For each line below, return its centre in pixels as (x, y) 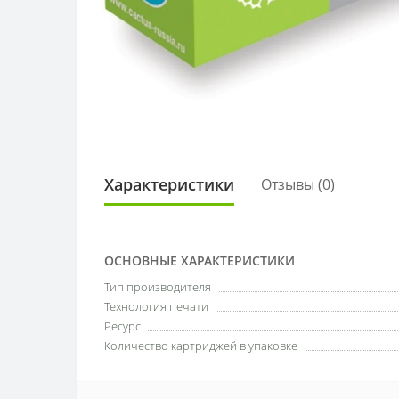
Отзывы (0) (298, 185)
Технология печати (156, 306)
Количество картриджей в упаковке (201, 345)
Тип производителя (158, 286)
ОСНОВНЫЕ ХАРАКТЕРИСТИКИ (199, 260)
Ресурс (122, 326)
